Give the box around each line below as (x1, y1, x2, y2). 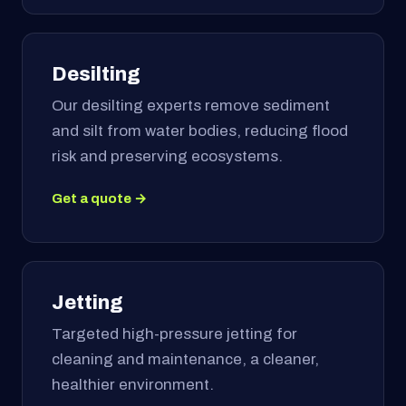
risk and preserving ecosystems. (52, 147, 283, 165)
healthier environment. (52, 375, 214, 393)
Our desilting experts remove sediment (52, 96, 330, 114)
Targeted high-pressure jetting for (52, 324, 297, 343)
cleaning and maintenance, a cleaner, (52, 350, 319, 368)
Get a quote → (52, 190, 148, 206)
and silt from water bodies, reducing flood (52, 121, 348, 140)
